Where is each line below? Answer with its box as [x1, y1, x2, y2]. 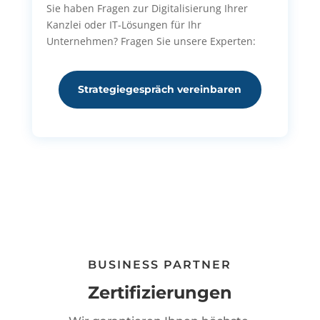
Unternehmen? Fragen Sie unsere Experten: [46, 34, 261, 48]
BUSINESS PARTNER [88, 258, 232, 272]
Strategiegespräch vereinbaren [78, 83, 242, 96]
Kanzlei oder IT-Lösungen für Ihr [46, 17, 201, 31]
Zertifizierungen [87, 282, 232, 304]
